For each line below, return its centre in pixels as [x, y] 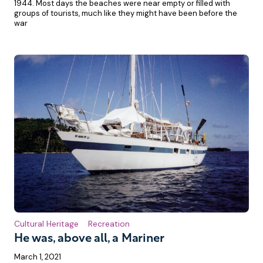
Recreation [109, 223]
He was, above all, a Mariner [89, 239]
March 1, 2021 [38, 257]
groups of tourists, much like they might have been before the [126, 14]
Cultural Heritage [46, 223]
